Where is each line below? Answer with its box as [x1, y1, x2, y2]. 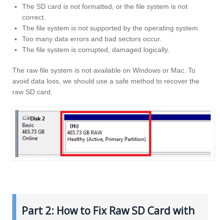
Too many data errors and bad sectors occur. [22, 35, 162, 43]
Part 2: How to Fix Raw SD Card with [21, 203, 194, 218]
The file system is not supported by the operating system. [22, 24, 200, 32]
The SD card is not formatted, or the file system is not [22, 2, 188, 11]
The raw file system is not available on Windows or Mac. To [12, 66, 195, 75]
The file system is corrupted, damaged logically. [22, 46, 169, 54]
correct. [22, 13, 46, 22]
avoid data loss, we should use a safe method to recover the [12, 77, 199, 85]
